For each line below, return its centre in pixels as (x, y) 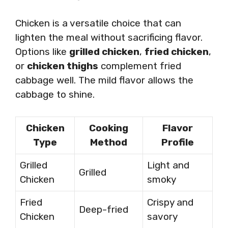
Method (109, 142)
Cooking (109, 128)
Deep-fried (104, 209)
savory (162, 216)
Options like (42, 52)
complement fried (140, 66)
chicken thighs (63, 66)
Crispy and (170, 202)
